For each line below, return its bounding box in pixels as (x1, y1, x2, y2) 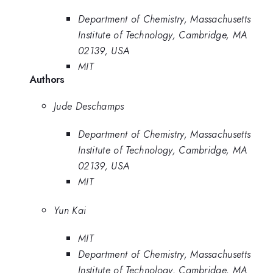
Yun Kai (54, 202, 87, 218)
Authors (29, 71, 65, 87)
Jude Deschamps (54, 98, 124, 113)
